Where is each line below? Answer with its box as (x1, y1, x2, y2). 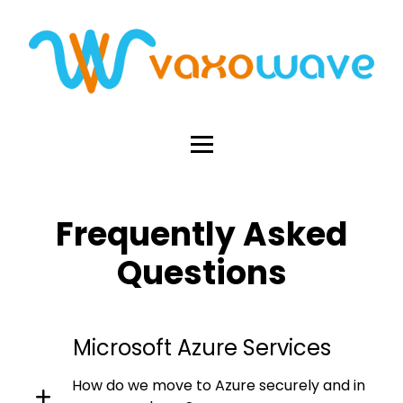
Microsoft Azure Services (72, 332, 331, 363)
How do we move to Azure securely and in (72, 374, 365, 396)
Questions (116, 249, 287, 296)
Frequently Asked (56, 210, 347, 257)
